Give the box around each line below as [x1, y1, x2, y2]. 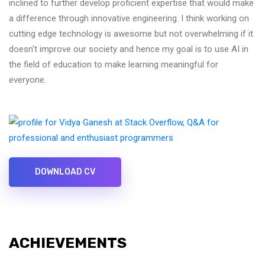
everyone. [9, 75, 46, 85]
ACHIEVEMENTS [9, 234, 127, 251]
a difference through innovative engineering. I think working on [9, 13, 249, 24]
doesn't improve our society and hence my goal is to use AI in [9, 44, 248, 54]
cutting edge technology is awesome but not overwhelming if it [9, 28, 253, 39]
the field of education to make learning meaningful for [9, 59, 218, 70]
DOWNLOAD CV [35, 167, 95, 177]
